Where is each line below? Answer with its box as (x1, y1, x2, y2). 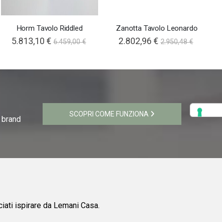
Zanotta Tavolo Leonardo (116, 24, 198, 33)
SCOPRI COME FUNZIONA (69, 110, 150, 118)
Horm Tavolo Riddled (16, 24, 83, 33)
